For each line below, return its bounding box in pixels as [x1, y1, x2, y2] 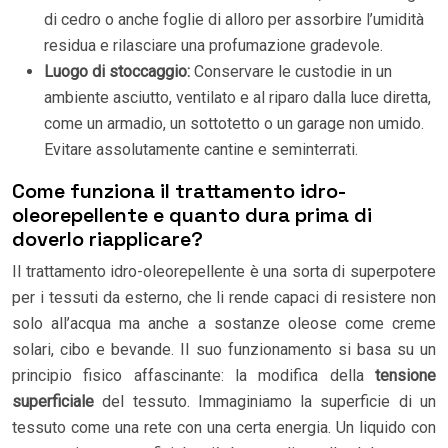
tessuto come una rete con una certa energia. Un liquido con [12, 417, 436, 437]
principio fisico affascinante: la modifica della [12, 365, 375, 385]
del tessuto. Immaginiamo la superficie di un [94, 391, 436, 411]
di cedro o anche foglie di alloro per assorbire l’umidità [44, 9, 424, 29]
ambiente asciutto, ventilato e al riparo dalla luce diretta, [44, 87, 431, 107]
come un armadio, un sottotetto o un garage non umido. [44, 113, 424, 133]
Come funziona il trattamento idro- [12, 177, 346, 204]
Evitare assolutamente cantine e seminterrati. [44, 139, 358, 159]
